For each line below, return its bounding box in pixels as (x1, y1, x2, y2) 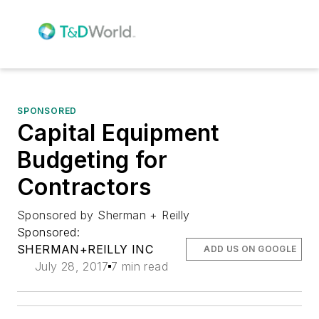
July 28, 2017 (34, 258, 108, 273)
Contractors (17, 172, 152, 201)
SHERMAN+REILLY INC (17, 241, 154, 256)
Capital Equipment (17, 118, 220, 147)
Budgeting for (17, 145, 168, 174)
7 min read (111, 258, 168, 273)
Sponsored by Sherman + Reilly (17, 207, 190, 222)
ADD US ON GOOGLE (204, 243, 297, 254)
